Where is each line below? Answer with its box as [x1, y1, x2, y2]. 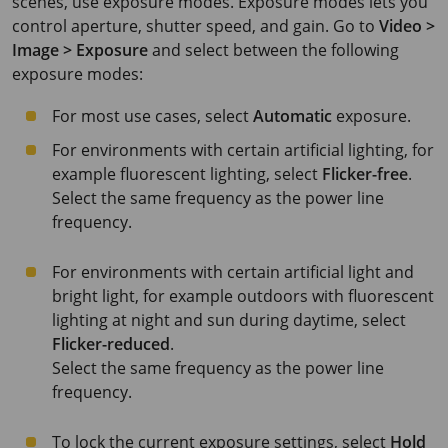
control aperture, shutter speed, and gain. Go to [12, 15, 379, 37]
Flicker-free [322, 163, 408, 185]
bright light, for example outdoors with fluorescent [52, 285, 434, 307]
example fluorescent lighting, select [52, 163, 322, 185]
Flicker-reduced [52, 333, 170, 355]
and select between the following [148, 39, 399, 61]
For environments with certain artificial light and [52, 261, 414, 283]
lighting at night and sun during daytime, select [52, 309, 406, 331]
